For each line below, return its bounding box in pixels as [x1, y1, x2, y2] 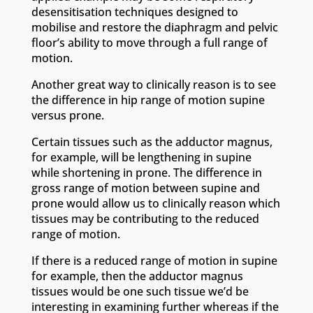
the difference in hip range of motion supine [31, 92, 265, 108]
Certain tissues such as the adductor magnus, [31, 134, 272, 150]
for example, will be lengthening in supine [31, 150, 252, 165]
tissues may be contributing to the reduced [31, 211, 259, 226]
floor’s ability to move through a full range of [31, 35, 268, 50]
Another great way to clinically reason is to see [31, 77, 276, 92]
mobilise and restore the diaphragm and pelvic [31, 20, 278, 35]
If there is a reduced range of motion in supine [31, 253, 277, 268]
